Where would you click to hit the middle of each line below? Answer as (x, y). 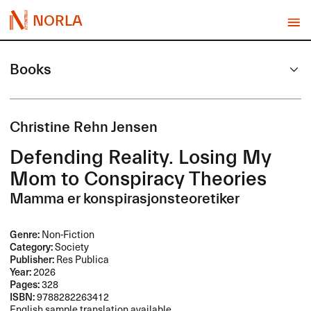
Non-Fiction (67, 234)
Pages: (25, 284)
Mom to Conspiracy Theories (138, 179)
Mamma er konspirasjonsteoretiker (125, 199)
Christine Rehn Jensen (84, 128)
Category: (32, 247)
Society (71, 247)
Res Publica (82, 259)
